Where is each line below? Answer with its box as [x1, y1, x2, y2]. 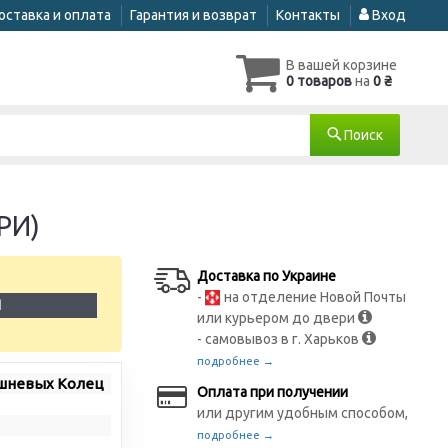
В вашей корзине [286, 57, 397, 73]
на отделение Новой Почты [221, 289, 407, 305]
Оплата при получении [197, 384, 349, 400]
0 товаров [286, 73, 352, 89]
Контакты [276, 7, 340, 23]
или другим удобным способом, [197, 405, 409, 421]
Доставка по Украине [197, 268, 337, 284]
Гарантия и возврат [130, 7, 257, 23]
